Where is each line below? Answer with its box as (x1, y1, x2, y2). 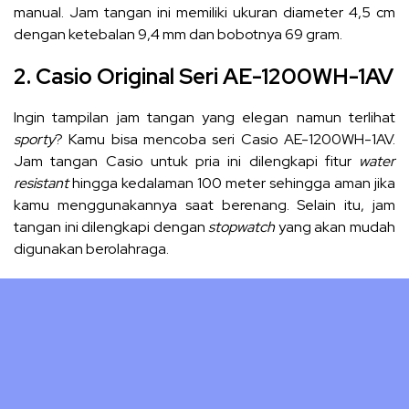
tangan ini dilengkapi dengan (14, 216, 209, 236)
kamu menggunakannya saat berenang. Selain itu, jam (14, 194, 395, 215)
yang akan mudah (278, 216, 396, 236)
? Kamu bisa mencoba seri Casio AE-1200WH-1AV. (55, 129, 395, 149)
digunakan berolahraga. (14, 238, 169, 258)
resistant (14, 173, 68, 193)
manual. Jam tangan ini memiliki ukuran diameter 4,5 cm (14, 2, 395, 22)
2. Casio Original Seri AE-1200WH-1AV (14, 61, 393, 90)
